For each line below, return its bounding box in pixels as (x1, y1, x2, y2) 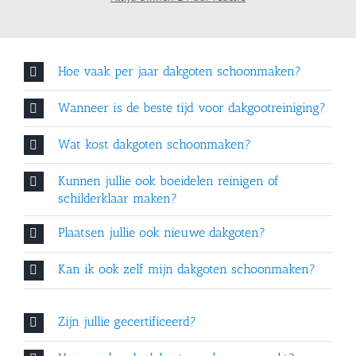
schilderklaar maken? (57, 190, 177, 206)
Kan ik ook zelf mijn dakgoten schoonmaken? (57, 261, 315, 277)
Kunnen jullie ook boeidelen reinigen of (57, 172, 279, 188)
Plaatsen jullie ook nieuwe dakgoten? (57, 225, 265, 241)
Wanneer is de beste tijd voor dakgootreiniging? (57, 99, 326, 115)
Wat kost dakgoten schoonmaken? (57, 136, 251, 152)
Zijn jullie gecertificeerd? (57, 314, 196, 330)
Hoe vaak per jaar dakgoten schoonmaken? (57, 63, 301, 79)
